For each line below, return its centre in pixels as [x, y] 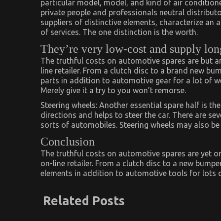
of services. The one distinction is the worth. [119, 32]
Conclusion [68, 141]
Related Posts [84, 201]
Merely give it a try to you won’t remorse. [113, 90]
